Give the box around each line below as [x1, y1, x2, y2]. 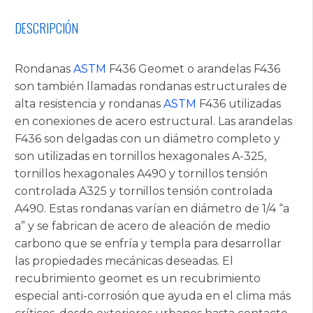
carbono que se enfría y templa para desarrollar [15, 236, 282, 250]
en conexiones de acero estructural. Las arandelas [15, 114, 292, 128]
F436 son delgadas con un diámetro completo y [15, 131, 280, 145]
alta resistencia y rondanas [15, 96, 163, 110]
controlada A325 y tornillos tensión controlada [15, 184, 272, 198]
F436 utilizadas [196, 96, 281, 110]
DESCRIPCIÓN [15, 18, 78, 37]
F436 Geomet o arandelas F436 [106, 61, 280, 75]
